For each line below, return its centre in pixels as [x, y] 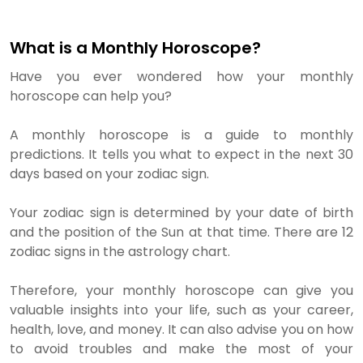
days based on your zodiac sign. [109, 174]
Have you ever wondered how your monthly [181, 77]
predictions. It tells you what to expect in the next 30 [181, 154]
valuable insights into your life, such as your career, [181, 310]
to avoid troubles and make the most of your [181, 349]
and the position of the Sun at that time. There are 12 [181, 232]
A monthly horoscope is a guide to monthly [181, 135]
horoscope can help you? [91, 96]
